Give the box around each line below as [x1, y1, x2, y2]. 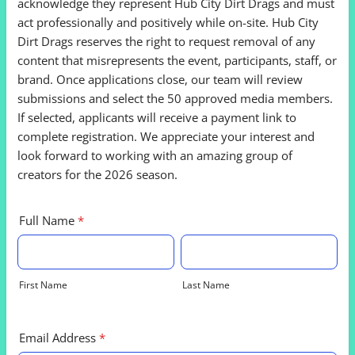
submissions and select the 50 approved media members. [17, 90, 333, 106]
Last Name [182, 278, 230, 292]
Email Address [19, 330, 96, 345]
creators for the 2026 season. [17, 166, 177, 182]
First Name [19, 278, 67, 292]
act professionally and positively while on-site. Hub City [17, 14, 319, 30]
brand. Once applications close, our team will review [17, 71, 303, 87]
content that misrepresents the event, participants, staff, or [17, 52, 337, 68]
